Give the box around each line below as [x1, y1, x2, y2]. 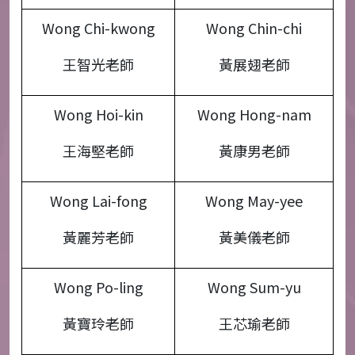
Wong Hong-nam [197, 104, 311, 124]
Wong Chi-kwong [41, 17, 155, 38]
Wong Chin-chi [206, 17, 302, 38]
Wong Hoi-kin [53, 104, 143, 124]
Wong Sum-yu [207, 277, 301, 297]
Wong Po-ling [53, 277, 143, 297]
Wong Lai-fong [49, 190, 147, 211]
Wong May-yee [205, 190, 303, 211]
